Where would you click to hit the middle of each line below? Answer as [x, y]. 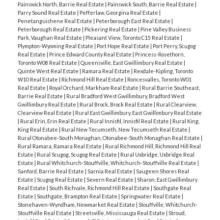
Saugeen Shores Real [162, 171]
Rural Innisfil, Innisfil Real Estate [130, 121]
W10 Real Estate [38, 79]
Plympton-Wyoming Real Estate [56, 46]
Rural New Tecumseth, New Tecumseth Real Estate [125, 129]
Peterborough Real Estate [50, 29]
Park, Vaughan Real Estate [50, 37]
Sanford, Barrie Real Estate [51, 171]
